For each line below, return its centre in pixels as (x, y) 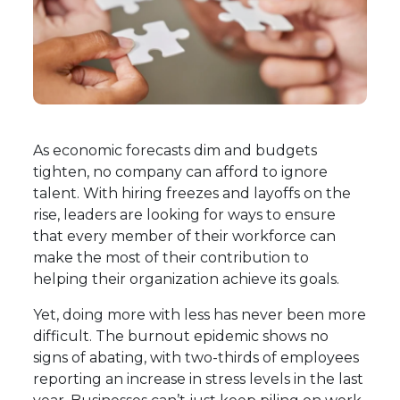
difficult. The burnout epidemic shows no (181, 337)
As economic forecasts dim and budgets (175, 151)
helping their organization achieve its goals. (187, 279)
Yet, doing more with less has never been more (200, 315)
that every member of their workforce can (185, 237)
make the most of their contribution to (171, 258)
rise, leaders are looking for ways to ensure (185, 215)
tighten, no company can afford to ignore (181, 172)
